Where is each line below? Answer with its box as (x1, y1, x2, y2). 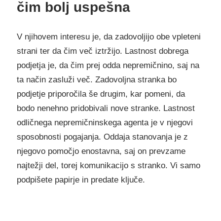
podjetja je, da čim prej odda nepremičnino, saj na (17, 60, 199, 70)
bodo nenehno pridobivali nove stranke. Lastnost (17, 103, 195, 113)
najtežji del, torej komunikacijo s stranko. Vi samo (17, 160, 200, 170)
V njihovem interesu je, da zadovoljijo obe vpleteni (17, 32, 201, 41)
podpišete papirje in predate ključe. (17, 175, 145, 184)
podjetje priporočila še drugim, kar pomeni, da (17, 89, 185, 99)
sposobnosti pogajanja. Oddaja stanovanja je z (17, 132, 188, 142)
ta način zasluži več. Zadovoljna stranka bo (17, 74, 177, 84)
